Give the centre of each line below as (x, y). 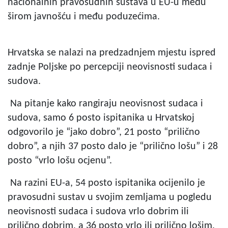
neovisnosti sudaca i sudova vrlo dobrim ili (98, 211)
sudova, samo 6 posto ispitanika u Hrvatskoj (101, 118)
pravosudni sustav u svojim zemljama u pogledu (110, 197)
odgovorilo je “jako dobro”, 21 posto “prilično (104, 132)
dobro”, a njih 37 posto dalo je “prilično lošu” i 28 (113, 146)
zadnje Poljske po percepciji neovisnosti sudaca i (110, 67)
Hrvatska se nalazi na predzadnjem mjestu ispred (112, 53)
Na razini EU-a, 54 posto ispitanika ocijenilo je (106, 183)
